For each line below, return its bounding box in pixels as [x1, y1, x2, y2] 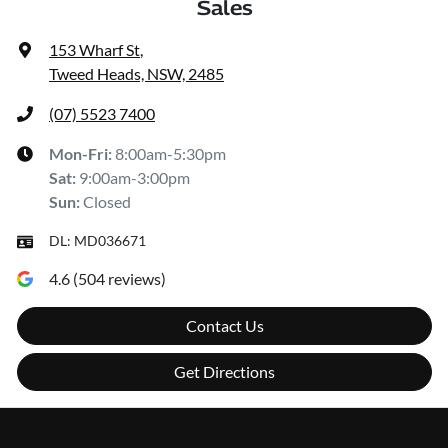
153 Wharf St [49, 40, 140, 60]
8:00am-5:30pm [115, 144, 226, 164]
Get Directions [174, 362, 275, 382]
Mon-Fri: [49, 144, 115, 164]
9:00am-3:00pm [79, 168, 190, 188]
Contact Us [185, 316, 264, 336]
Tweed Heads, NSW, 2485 [49, 64, 224, 84]
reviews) [105, 269, 166, 289]
